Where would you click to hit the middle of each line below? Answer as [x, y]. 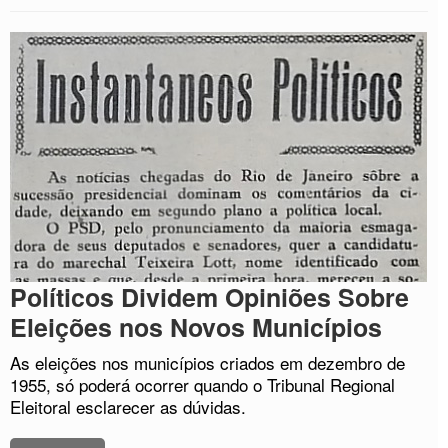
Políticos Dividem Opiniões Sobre [209, 297]
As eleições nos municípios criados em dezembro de [207, 363]
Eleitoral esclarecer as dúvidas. [128, 407]
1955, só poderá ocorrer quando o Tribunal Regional [202, 385]
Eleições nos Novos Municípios [196, 327]
